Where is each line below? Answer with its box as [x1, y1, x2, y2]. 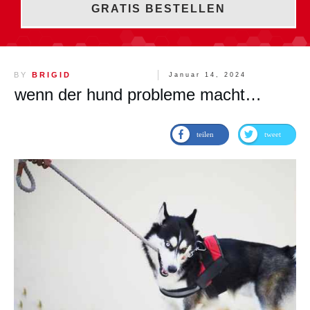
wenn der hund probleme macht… [15, 84, 262, 104]
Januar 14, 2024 [169, 71, 246, 78]
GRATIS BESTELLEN [91, 2, 226, 15]
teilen [197, 129, 214, 138]
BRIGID [32, 70, 71, 79]
